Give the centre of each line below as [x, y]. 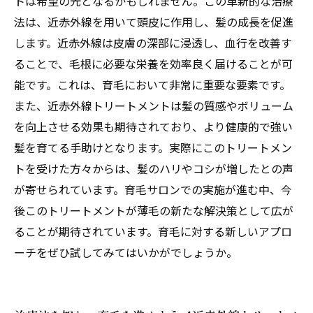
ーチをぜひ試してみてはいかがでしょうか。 [126, 252]
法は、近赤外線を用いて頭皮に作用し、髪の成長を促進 [154, 22]
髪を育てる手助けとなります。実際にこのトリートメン [153, 147]
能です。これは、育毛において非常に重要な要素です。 [152, 85]
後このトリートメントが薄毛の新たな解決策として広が [154, 210]
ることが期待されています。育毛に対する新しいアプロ [153, 231]
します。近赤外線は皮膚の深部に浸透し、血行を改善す [153, 43]
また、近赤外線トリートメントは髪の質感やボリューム [154, 105]
